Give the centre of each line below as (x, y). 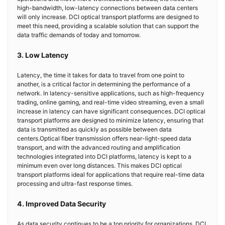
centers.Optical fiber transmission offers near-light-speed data (104, 138)
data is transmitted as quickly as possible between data (94, 129)
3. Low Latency (43, 55)
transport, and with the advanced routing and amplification (99, 147)
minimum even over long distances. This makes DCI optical (99, 165)
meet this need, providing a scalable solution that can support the (108, 26)
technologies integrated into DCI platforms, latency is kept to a (104, 156)
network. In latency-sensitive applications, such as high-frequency (111, 93)
